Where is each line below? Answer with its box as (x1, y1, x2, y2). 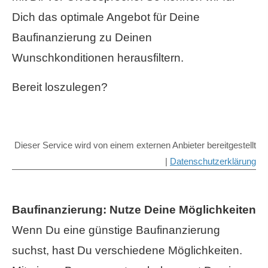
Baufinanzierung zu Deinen (12, 31, 152, 44)
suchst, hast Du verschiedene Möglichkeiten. (12, 243, 242, 257)
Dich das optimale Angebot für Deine (12, 11, 200, 24)
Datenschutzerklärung (170, 156, 256, 166)
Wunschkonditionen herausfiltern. (12, 51, 184, 65)
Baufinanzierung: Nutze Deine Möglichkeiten (12, 203, 256, 216)
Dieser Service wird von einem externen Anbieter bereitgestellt (14, 139, 256, 150)
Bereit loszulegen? (12, 81, 108, 94)
